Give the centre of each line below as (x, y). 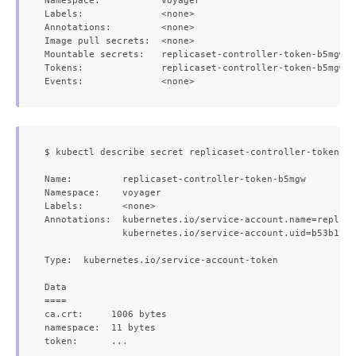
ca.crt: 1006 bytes (106, 314)
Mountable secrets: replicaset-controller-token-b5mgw (195, 54)
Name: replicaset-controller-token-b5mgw (175, 179)
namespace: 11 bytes (100, 327)
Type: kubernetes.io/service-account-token (161, 260)
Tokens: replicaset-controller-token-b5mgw (195, 68)
